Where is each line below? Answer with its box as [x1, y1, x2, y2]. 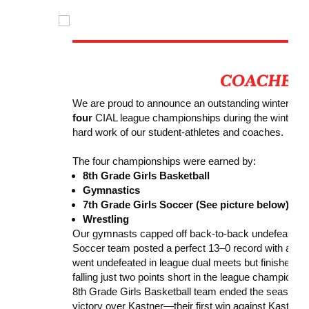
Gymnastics [82, 183, 140, 196]
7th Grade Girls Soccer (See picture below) [82, 198, 289, 210]
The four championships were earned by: [72, 154, 256, 167]
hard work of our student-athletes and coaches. [72, 126, 283, 138]
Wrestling [82, 212, 129, 225]
